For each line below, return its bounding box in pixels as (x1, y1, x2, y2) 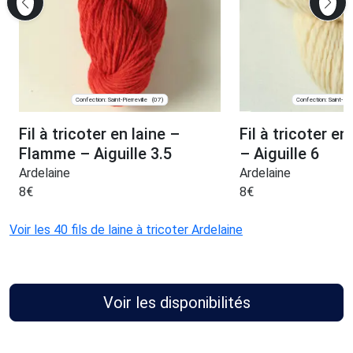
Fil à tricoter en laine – (19, 124, 180, 144)
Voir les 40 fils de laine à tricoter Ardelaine (9, 222, 243, 238)
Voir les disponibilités (102, 293, 251, 313)
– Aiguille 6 (239, 144, 319, 164)
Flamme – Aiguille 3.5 (19, 144, 172, 164)
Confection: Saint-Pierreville (76, 95, 148, 103)
